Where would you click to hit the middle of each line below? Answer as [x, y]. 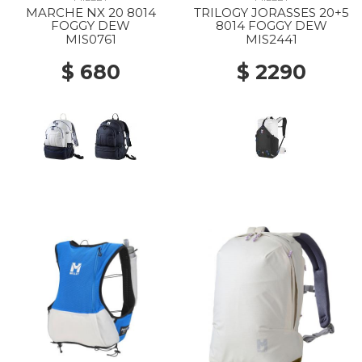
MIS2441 [271, 39]
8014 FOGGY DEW [271, 25]
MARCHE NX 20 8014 [90, 13]
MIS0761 [90, 39]
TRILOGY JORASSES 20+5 [271, 13]
